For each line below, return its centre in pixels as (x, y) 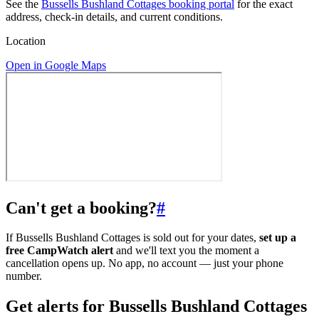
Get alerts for (57, 307)
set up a (278, 238)
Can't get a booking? (81, 208)
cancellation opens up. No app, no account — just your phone (145, 263)
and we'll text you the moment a (186, 251)
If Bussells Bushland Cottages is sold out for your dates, (132, 238)
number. (24, 276)
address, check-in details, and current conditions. (114, 16)
